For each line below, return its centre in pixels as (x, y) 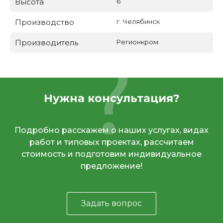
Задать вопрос (111, 204)
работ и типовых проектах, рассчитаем (111, 142)
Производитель (47, 43)
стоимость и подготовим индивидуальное (111, 154)
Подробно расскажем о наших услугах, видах (111, 130)
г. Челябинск (138, 22)
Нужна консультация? (111, 99)
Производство (45, 22)
